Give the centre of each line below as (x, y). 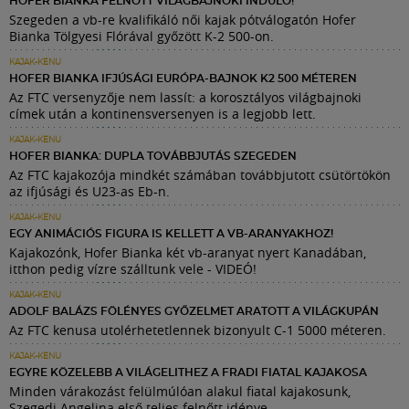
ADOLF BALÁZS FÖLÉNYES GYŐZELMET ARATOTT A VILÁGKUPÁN (194, 311)
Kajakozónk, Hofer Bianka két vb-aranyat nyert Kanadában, (188, 252)
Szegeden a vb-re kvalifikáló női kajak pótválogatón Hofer (183, 19)
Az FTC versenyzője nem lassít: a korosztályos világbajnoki (185, 97)
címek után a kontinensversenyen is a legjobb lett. (163, 113)
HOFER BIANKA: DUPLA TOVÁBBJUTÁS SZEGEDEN (153, 156)
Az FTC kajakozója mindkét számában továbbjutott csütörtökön (200, 174)
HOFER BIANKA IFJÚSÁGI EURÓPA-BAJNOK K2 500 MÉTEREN (183, 78)
